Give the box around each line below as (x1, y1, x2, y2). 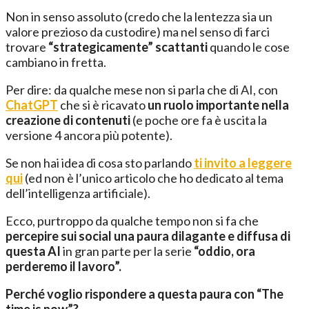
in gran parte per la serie (61, 243, 194, 259)
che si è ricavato (60, 97, 148, 113)
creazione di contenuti (6, 112, 130, 128)
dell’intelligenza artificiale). (6, 186, 150, 201)
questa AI (6, 243, 61, 259)
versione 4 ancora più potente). (6, 128, 172, 143)
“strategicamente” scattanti (46, 39, 208, 55)
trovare (6, 39, 46, 55)
